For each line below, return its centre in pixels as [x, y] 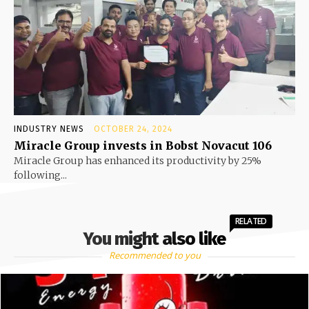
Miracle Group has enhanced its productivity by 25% [138, 161]
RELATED [251, 221]
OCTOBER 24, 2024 [133, 129]
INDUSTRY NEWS [49, 129]
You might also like [154, 239]
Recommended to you [154, 256]
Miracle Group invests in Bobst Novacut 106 [143, 146]
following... [40, 176]
